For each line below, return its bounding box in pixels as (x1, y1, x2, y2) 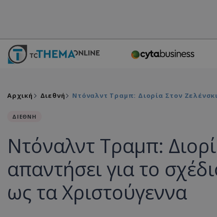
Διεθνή (40, 91, 65, 100)
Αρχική (7, 91, 33, 100)
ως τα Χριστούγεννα (7, 179, 187, 205)
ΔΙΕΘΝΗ (12, 113, 37, 120)
